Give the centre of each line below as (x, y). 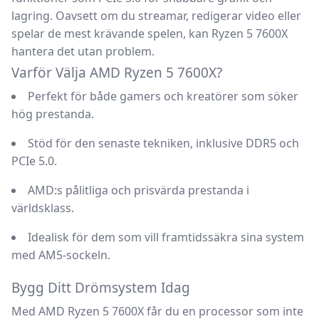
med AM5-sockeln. (61, 255)
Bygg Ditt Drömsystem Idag (101, 288)
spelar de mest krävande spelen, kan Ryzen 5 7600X (150, 33)
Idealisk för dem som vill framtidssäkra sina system (166, 237)
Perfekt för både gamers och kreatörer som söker (163, 96)
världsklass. (43, 208)
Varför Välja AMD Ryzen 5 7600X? (117, 73)
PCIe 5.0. (34, 161)
